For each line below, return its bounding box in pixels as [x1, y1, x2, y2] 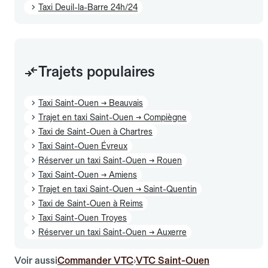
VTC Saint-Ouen [136, 254, 209, 266]
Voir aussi [14, 254, 57, 266]
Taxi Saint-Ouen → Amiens [38, 169, 137, 179]
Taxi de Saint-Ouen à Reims [38, 198, 143, 208]
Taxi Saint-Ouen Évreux [38, 141, 127, 151]
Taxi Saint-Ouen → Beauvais [38, 98, 143, 108]
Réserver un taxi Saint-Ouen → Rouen [38, 155, 182, 165]
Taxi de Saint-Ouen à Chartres [38, 126, 153, 136]
